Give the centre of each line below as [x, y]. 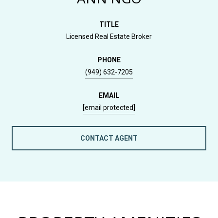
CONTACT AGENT [109, 138]
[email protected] [109, 107]
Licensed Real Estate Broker [109, 36]
